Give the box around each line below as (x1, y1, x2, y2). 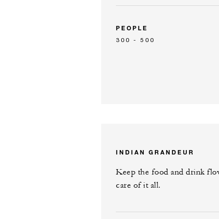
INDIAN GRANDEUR (116, 148, 195, 156)
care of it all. (116, 180, 161, 190)
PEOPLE (116, 23, 148, 32)
